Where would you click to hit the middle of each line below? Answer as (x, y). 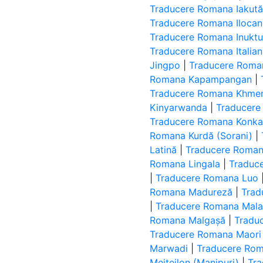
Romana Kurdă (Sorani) (201, 136)
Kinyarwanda (179, 107)
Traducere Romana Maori (206, 234)
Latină (163, 150)
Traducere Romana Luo (207, 178)
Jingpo (165, 65)
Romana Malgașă (188, 220)
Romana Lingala (185, 164)
